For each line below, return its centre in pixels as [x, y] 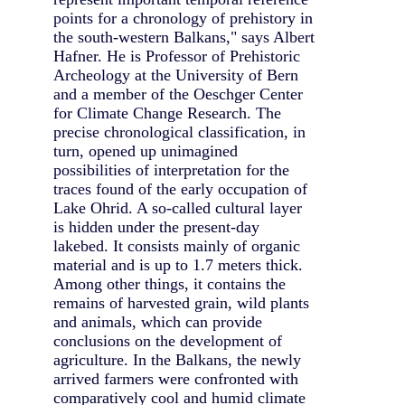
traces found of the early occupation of [180, 189]
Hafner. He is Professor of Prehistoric [177, 57]
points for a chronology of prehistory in [183, 19]
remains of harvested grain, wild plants [181, 303]
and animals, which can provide [158, 322]
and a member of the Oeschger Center [178, 94]
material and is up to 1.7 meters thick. [178, 265]
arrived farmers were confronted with [176, 379]
